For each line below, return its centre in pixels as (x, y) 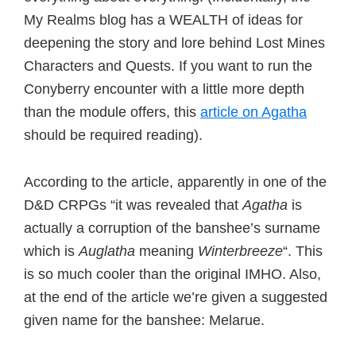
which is (51, 251)
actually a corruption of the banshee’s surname (172, 228)
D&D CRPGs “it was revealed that (133, 205)
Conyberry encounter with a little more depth (164, 89)
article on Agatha (253, 112)
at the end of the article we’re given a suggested (176, 297)
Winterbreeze (240, 251)
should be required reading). (113, 135)
